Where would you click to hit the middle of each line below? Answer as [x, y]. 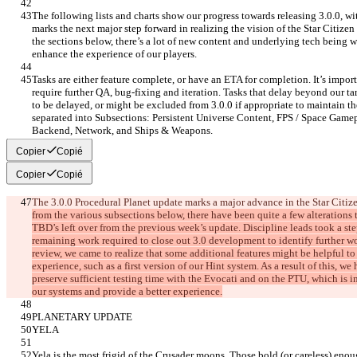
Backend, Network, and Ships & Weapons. [122, 131]
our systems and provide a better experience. [127, 292]
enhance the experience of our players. [114, 54]
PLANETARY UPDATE [82, 317]
